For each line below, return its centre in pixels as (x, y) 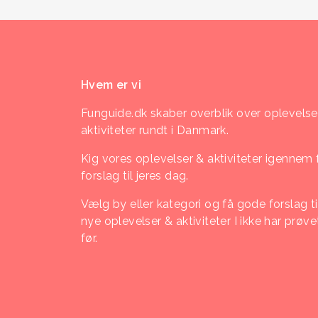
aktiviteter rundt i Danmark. (155, 130)
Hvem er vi (111, 85)
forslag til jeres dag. (135, 176)
